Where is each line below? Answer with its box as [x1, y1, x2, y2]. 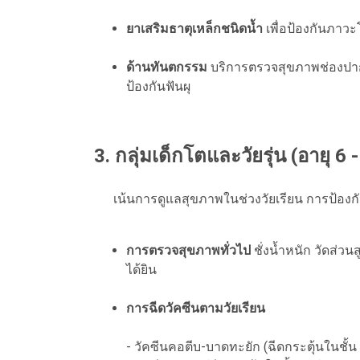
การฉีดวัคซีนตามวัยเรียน [126, 300, 265, 316]
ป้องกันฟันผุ [126, 78, 190, 94]
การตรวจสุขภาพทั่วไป [126, 242, 251, 258]
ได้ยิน [126, 261, 157, 277]
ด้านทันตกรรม [126, 59, 207, 75]
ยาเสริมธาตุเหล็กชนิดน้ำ [126, 20, 263, 36]
